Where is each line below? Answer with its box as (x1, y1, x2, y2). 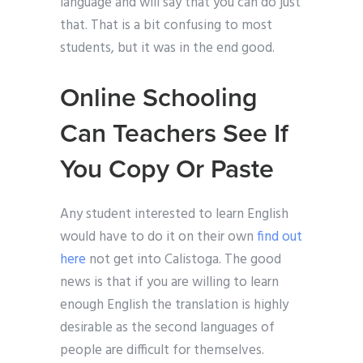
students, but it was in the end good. (60, 37, 275, 60)
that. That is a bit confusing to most (60, 15, 272, 37)
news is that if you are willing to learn (60, 271, 279, 294)
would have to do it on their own (60, 226, 257, 249)
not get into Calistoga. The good (86, 249, 281, 271)
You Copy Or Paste (60, 154, 274, 186)
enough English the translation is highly (60, 294, 288, 317)
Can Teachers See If (60, 118, 288, 150)
